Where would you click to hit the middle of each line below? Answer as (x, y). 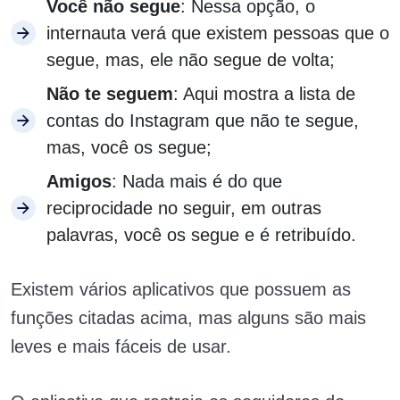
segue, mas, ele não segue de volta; (191, 60)
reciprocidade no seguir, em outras (184, 208)
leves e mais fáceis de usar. (121, 346)
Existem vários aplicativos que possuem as (181, 289)
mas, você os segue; (129, 147)
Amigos (79, 181)
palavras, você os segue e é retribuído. (201, 235)
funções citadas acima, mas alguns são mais (188, 318)
